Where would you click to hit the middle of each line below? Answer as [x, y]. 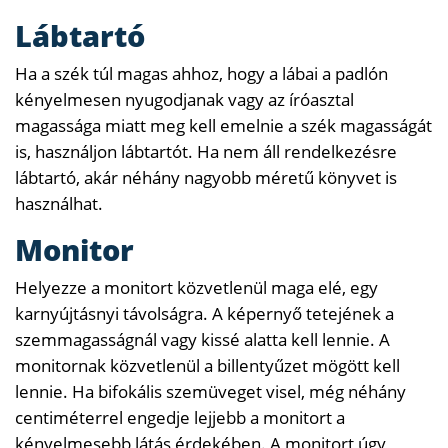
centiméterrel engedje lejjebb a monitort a [180, 417]
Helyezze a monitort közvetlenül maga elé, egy [196, 287]
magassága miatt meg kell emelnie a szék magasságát [223, 125]
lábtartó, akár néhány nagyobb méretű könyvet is [206, 177]
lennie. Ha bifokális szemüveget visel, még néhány [210, 391]
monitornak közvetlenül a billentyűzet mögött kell [207, 365]
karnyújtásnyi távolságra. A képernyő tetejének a [204, 313]
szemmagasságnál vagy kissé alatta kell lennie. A [202, 339]
